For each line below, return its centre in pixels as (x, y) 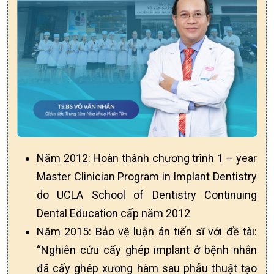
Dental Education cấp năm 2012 (113, 213)
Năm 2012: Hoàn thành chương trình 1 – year (147, 158)
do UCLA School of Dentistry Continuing (147, 194)
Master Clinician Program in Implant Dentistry (147, 176)
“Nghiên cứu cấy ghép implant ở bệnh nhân (147, 250)
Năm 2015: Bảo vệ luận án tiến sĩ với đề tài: (147, 231)
